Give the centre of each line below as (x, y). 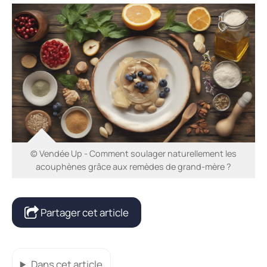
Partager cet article (84, 212)
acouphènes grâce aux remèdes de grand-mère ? (133, 167)
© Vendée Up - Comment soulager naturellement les (133, 153)
